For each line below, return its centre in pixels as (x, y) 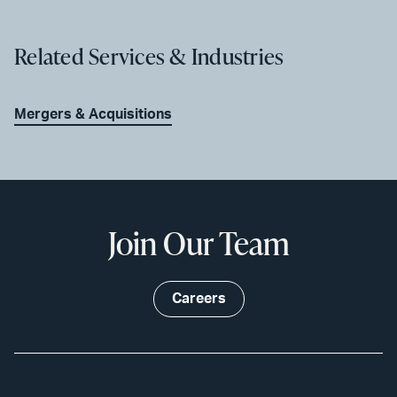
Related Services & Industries (149, 56)
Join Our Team (198, 242)
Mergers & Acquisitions (93, 114)
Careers (198, 298)
